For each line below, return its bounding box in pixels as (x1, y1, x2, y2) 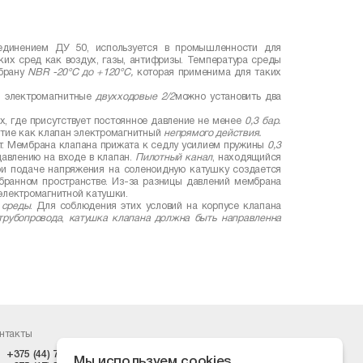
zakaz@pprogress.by (133, 350, 233, 360)
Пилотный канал (135, 152, 213, 162)
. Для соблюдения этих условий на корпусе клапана (30, 201, 282, 211)
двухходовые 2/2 (96, 92, 175, 101)
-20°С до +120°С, (49, 67, 137, 77)
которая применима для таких (136, 67, 282, 77)
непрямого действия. (164, 128, 263, 138)
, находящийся (212, 152, 282, 162)
